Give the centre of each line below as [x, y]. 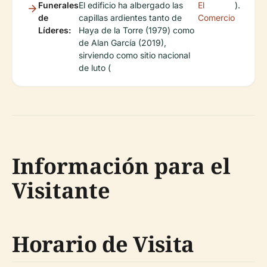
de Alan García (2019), [122, 43]
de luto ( [95, 68]
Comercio [216, 18]
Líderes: [55, 30]
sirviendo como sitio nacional [134, 55]
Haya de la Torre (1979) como [136, 30]
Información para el [121, 166]
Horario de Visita [103, 244]
